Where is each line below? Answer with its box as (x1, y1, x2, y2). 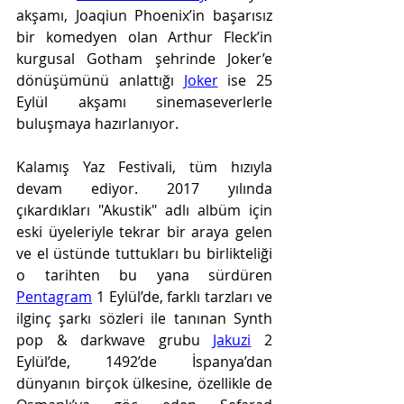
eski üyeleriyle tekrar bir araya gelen (16, 222, 272, 242)
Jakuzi (213, 330, 252, 350)
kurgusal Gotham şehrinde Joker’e (16, 49, 272, 69)
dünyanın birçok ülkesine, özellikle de (16, 373, 272, 393)
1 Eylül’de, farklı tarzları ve (92, 287, 272, 307)
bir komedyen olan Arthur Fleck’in (16, 27, 272, 47)
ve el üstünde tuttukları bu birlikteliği (16, 243, 272, 263)
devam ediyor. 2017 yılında (16, 179, 272, 198)
